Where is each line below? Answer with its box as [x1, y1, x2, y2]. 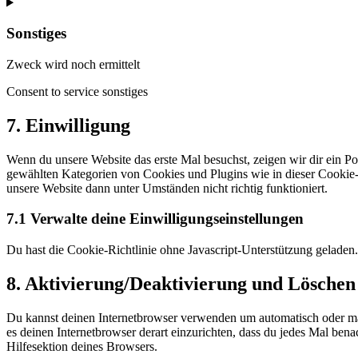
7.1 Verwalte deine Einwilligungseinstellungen [6, 210, 304, 228]
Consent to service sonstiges [6, 84, 148, 98]
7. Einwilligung [6, 114, 130, 136]
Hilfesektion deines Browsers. [6, 339, 157, 353]
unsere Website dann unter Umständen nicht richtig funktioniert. [6, 181, 328, 195]
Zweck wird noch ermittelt [6, 57, 140, 71]
